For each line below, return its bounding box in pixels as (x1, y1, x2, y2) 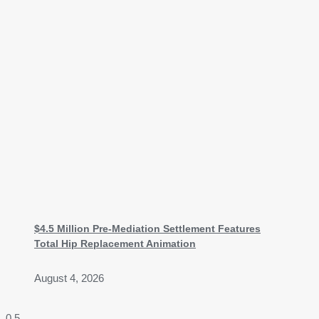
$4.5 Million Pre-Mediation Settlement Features (34, 222, 261, 234)
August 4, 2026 (34, 272, 104, 284)
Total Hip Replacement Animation (34, 237, 196, 249)
